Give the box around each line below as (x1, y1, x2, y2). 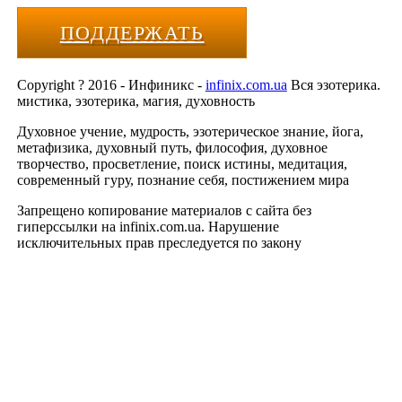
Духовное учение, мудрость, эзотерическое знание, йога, (16, 123, 363, 139)
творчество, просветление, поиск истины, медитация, (16, 155, 347, 171)
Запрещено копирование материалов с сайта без (16, 202, 311, 218)
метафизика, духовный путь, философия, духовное (16, 139, 328, 155)
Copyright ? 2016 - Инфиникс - (16, 76, 205, 92)
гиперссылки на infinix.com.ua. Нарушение (16, 218, 279, 234)
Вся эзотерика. (286, 76, 380, 92)
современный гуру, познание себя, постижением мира (16, 171, 349, 188)
